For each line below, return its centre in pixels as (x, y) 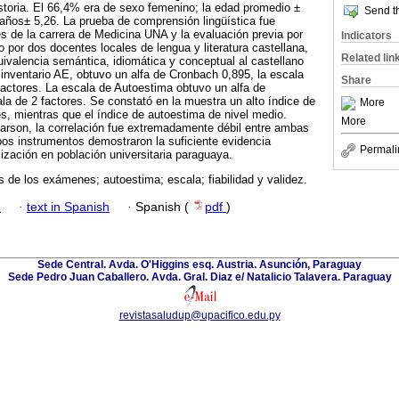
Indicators (366, 36)
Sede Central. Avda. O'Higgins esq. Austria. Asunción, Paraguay (199, 264)
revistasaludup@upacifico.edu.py (199, 315)
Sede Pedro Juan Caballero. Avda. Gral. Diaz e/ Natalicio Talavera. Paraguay (199, 277)
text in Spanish (68, 207)
